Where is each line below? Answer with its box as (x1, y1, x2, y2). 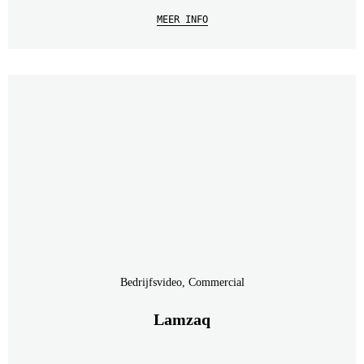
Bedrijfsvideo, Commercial (119, 276, 245, 288)
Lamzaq (154, 310, 210, 328)
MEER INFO (156, 14, 208, 25)
